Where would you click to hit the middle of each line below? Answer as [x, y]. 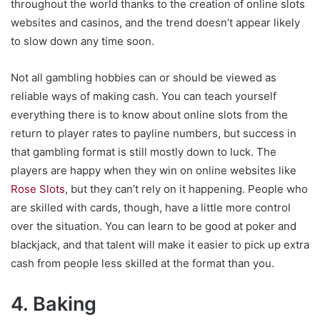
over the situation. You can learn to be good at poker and [154, 226]
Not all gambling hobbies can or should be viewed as [144, 78]
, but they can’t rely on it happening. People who [186, 189]
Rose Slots [38, 189]
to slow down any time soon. [82, 41]
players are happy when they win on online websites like [154, 171]
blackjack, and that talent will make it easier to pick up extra [160, 245]
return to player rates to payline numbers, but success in [154, 134]
